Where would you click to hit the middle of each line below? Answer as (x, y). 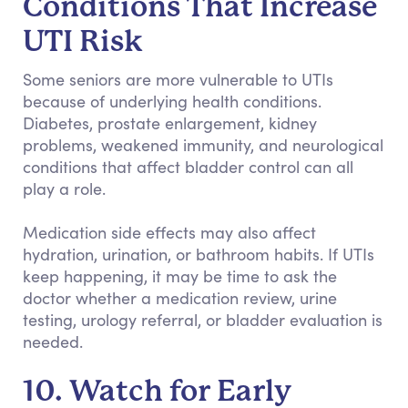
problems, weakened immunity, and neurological (203, 145)
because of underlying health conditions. (172, 101)
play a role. (64, 189)
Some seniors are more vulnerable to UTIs (178, 79)
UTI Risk (83, 41)
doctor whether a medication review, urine (180, 298)
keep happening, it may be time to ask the (180, 276)
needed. (53, 342)
